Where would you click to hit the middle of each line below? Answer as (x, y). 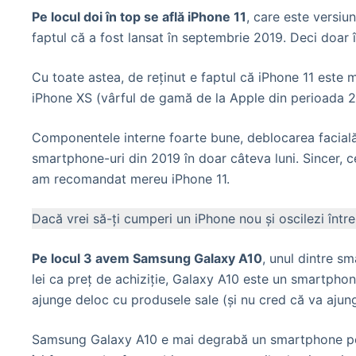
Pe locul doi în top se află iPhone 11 (139, 17)
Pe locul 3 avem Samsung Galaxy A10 (147, 259)
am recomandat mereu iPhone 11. (131, 179)
